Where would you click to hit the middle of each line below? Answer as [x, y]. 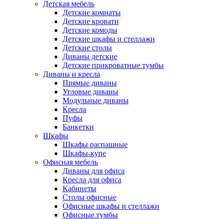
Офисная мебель [70, 162]
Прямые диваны [90, 83]
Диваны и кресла [72, 74]
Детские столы [87, 47]
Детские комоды [90, 30]
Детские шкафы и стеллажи [109, 39]
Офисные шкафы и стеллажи [111, 206]
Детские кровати [91, 21]
